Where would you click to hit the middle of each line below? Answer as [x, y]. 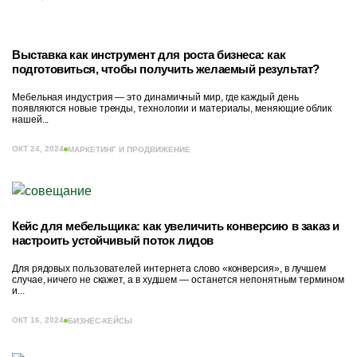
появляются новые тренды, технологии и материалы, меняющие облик [172, 108]
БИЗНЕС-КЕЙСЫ [100, 320]
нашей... [31, 120]
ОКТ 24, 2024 [38, 149]
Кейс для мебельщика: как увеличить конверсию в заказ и [176, 226]
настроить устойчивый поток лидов [114, 240]
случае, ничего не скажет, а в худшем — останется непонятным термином [178, 280]
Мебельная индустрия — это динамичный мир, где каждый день [155, 97]
